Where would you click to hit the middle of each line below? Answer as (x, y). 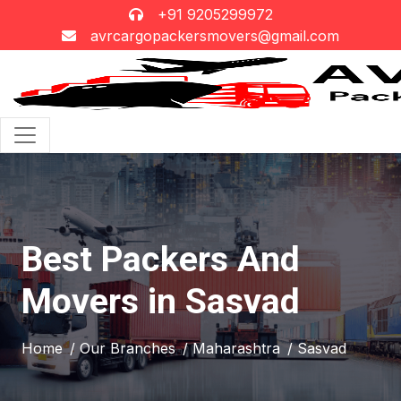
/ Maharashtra (231, 348)
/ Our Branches (123, 348)
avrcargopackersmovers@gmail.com (215, 36)
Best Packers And (161, 260)
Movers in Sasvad (161, 302)
